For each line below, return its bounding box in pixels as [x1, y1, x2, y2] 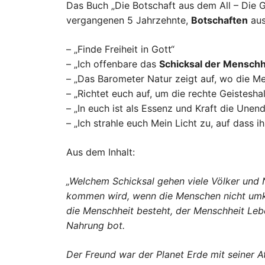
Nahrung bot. [66, 219, 125, 231]
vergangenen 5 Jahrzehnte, [66, 14, 191, 26]
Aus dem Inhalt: [66, 146, 135, 158]
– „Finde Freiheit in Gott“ [66, 43, 174, 55]
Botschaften [191, 14, 248, 26]
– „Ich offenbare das [66, 57, 159, 70]
